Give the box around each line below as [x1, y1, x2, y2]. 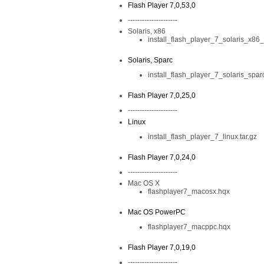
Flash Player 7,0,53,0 [128, 1, 196, 9]
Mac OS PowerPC [128, 208, 186, 216]
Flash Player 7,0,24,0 [128, 153, 196, 161]
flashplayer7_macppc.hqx [148, 223, 230, 231]
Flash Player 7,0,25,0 [128, 91, 196, 100]
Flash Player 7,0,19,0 [128, 243, 196, 252]
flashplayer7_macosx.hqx [148, 187, 230, 196]
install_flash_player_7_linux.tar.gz [148, 133, 257, 141]
